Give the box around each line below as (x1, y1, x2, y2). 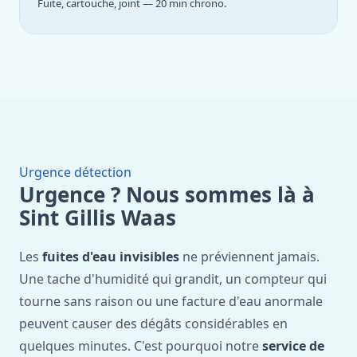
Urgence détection (19, 163, 131, 181)
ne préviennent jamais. (179, 248, 320, 265)
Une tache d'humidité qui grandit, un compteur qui (19, 270, 327, 288)
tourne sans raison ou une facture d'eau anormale (19, 292, 323, 310)
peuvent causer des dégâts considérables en (19, 315, 288, 332)
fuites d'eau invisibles (42, 248, 179, 265)
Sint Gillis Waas (19, 203, 176, 232)
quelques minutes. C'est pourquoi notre (19, 337, 262, 355)
